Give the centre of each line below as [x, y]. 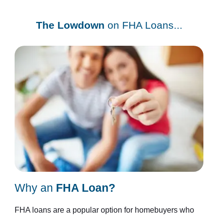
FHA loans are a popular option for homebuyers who [104, 210]
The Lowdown [70, 25]
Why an [35, 188]
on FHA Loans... [143, 25]
